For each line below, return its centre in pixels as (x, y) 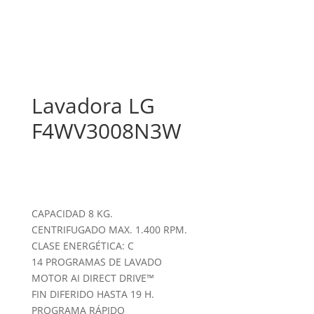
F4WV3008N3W (106, 131)
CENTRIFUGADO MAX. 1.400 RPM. (109, 230)
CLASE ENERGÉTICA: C (82, 246)
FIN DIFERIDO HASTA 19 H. (93, 294)
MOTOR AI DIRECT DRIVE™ (93, 278)
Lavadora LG (93, 106)
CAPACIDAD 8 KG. (72, 214)
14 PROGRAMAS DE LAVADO (96, 262)
